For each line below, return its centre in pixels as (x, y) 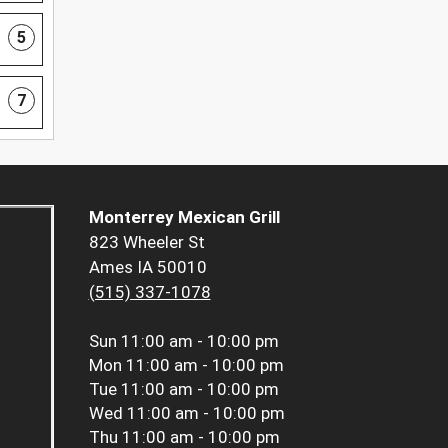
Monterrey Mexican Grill (184, 216)
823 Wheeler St (146, 241)
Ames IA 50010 (147, 266)
